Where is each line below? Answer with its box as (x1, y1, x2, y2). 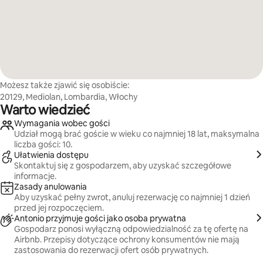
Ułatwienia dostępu (14, 150, 89, 160)
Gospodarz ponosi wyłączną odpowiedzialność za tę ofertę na (14, 224, 248, 234)
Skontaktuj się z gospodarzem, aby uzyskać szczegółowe (14, 160, 231, 171)
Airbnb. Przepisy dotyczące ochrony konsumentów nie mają (14, 234, 240, 245)
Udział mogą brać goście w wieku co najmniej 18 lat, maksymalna (14, 129, 259, 139)
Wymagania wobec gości (14, 118, 110, 129)
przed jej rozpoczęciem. (14, 203, 104, 213)
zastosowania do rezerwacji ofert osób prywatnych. (14, 245, 208, 255)
